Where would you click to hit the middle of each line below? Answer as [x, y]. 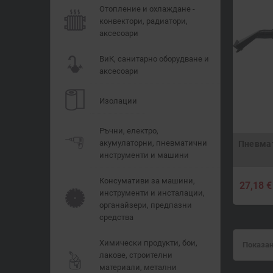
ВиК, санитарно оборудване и [154, 58]
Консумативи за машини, [147, 180]
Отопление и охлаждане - [147, 9]
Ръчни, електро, [129, 130]
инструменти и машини [144, 155]
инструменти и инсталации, [152, 193]
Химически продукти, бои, [148, 243]
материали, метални [138, 267]
